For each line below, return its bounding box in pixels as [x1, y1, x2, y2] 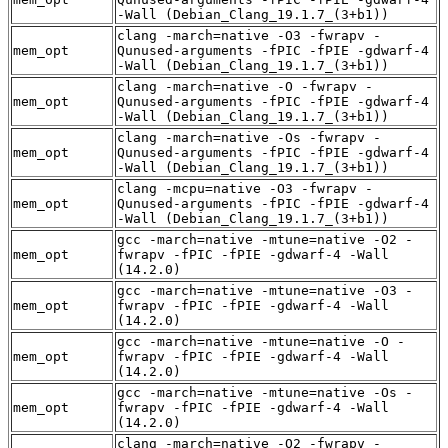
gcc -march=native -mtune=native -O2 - [117, 232, 413, 248]
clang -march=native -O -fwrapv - [117, 79, 373, 95]
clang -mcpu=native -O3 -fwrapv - [117, 181, 373, 197]
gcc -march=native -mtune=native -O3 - [117, 283, 413, 299]
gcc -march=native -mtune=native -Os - [117, 385, 413, 401]
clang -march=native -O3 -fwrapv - [117, 28, 381, 44]
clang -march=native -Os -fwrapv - [117, 130, 381, 146]
